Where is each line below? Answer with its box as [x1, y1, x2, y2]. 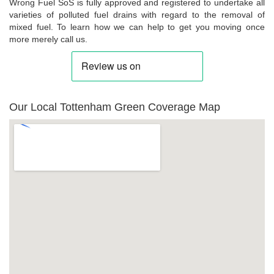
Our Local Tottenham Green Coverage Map [9, 100, 220, 113]
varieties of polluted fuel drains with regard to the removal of [9, 9, 265, 20]
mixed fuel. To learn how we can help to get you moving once [9, 21, 265, 32]
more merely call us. [9, 34, 87, 44]
